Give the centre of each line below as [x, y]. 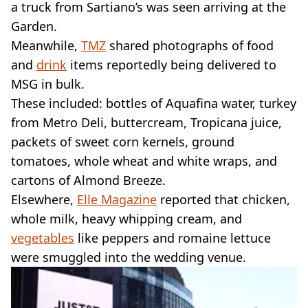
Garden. [34, 26]
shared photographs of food [190, 45]
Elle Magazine [117, 199]
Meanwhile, [46, 45]
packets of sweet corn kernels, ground [123, 141]
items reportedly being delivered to [172, 64]
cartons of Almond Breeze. [88, 180]
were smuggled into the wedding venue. [129, 257]
